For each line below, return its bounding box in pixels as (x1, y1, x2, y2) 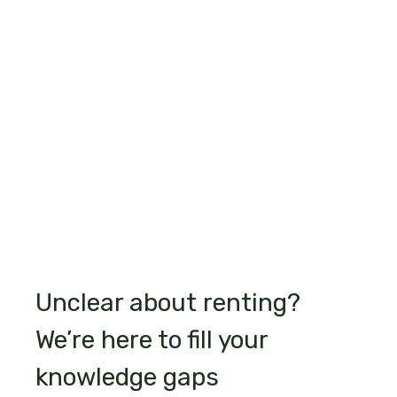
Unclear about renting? (35, 288, 300, 318)
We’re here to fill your (35, 325, 268, 355)
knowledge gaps (35, 362, 219, 393)
